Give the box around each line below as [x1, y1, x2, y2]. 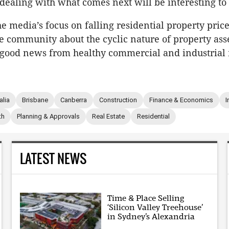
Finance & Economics [149, 96, 213, 104]
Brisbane [22, 96, 48, 104]
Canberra [60, 96, 87, 104]
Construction [99, 96, 137, 104]
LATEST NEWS [19, 148, 86, 168]
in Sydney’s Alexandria [107, 212, 195, 222]
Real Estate [92, 112, 125, 121]
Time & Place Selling [107, 193, 185, 203]
